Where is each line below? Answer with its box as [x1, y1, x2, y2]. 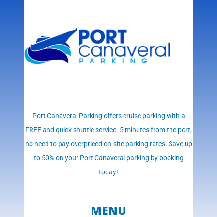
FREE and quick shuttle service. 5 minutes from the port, [25, 126, 192, 134]
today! [99, 168, 118, 176]
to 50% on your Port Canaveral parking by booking [33, 154, 184, 162]
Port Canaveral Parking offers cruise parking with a [32, 112, 185, 120]
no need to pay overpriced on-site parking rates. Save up [25, 140, 192, 148]
